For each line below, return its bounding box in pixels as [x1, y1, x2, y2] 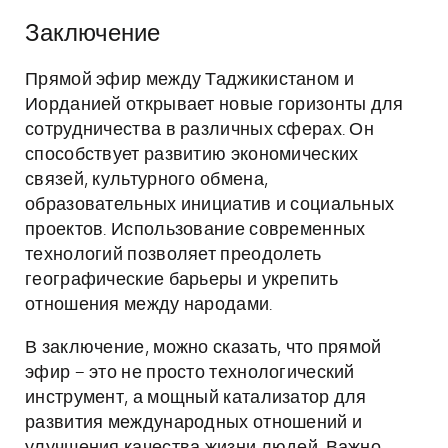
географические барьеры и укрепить [25, 271, 338, 289]
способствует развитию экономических [25, 146, 359, 164]
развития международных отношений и [25, 414, 363, 432]
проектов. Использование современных [25, 221, 366, 239]
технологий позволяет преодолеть [25, 246, 322, 264]
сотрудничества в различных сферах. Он [25, 121, 375, 139]
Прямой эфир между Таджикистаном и [25, 71, 354, 89]
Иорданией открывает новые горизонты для [25, 96, 404, 114]
